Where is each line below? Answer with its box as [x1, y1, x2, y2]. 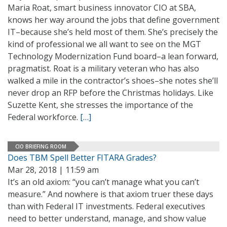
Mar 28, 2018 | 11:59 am [8, 164, 99, 175]
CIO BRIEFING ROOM [15, 142, 66, 150]
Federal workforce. [8, 111, 80, 123]
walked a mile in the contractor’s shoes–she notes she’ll [8, 75, 218, 86]
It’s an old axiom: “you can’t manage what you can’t [8, 176, 199, 187]
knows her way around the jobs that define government [8, 14, 219, 25]
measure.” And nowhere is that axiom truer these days [8, 188, 213, 200]
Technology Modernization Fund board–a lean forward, [8, 51, 218, 62]
